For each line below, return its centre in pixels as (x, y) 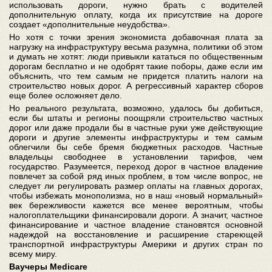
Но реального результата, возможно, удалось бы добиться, (136, 108)
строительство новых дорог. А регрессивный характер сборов (136, 86)
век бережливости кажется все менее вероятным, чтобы (136, 205)
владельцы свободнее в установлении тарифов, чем (136, 157)
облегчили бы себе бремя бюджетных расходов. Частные (136, 147)
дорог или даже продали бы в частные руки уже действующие (136, 127)
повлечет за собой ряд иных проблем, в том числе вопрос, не (136, 176)
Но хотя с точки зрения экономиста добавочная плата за (136, 37)
